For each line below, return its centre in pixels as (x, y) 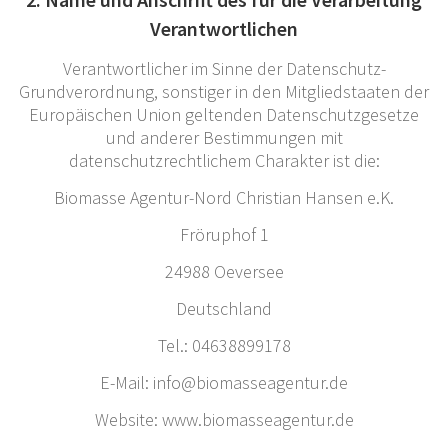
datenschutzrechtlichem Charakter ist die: (224, 160)
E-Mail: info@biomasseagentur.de (224, 382)
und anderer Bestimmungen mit (224, 137)
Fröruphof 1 (224, 234)
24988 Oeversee (224, 271)
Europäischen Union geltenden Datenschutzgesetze (224, 114)
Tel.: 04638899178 (224, 345)
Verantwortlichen (224, 28)
